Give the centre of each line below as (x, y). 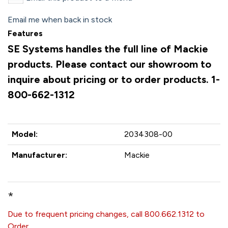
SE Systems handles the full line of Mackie (108, 49)
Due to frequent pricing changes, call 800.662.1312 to (106, 214)
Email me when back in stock (60, 20)
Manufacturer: (39, 155)
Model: (25, 134)
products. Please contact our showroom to (109, 64)
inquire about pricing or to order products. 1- (114, 79)
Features (25, 33)
